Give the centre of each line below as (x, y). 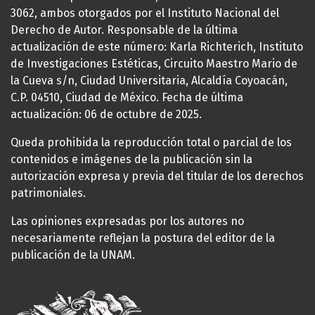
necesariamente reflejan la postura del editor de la (143, 238)
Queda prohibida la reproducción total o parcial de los (151, 142)
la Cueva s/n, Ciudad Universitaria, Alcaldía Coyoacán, (149, 80)
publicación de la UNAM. (73, 255)
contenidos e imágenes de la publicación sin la (131, 159)
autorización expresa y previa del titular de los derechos (157, 176)
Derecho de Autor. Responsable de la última (124, 30)
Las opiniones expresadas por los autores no (127, 221)
